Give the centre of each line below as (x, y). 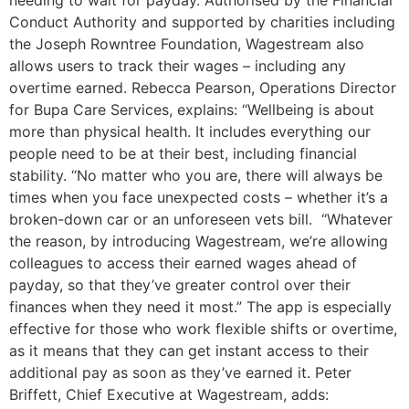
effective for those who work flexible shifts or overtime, (203, 329)
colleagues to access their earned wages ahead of (183, 263)
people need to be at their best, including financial (183, 154)
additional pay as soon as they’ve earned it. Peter (180, 373)
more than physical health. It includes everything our (190, 132)
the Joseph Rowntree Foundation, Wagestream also (187, 44)
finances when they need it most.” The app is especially (200, 307)
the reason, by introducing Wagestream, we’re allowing (199, 241)
